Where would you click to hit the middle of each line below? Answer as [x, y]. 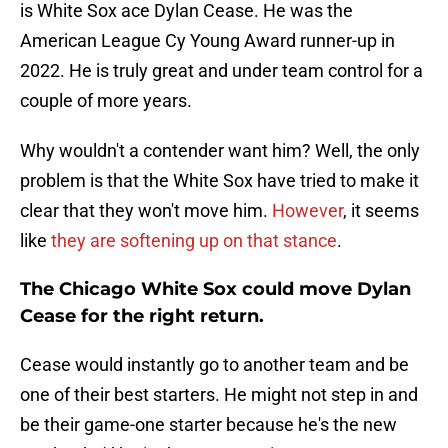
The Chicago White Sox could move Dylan [215, 289]
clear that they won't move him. [146, 211]
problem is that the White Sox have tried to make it [219, 181]
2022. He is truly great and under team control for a [221, 71]
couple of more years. [106, 101]
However [307, 211]
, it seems [381, 211]
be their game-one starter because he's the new [208, 425]
